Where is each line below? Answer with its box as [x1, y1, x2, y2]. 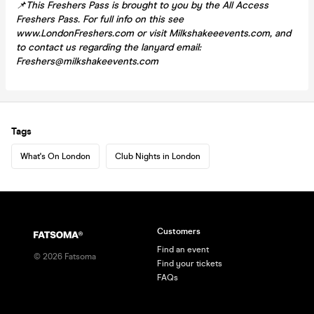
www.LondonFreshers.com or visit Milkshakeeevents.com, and [16, 27, 291, 39]
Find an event [157, 245, 209, 254]
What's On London [20, 151, 90, 161]
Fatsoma [62, 252, 96, 261]
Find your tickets [157, 259, 222, 268]
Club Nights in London [115, 151, 200, 161]
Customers [157, 226, 200, 236]
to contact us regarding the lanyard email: [16, 41, 201, 53]
